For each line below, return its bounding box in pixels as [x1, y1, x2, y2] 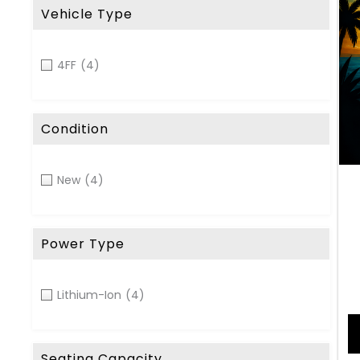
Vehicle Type [41, 5, 133, 23]
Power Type [41, 235, 125, 253]
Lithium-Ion [57, 287, 121, 303]
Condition [41, 120, 108, 138]
